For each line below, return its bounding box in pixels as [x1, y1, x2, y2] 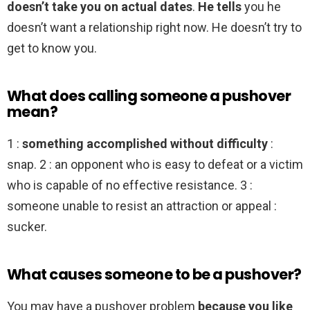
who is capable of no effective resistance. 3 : [7, 178, 253, 193]
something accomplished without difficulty [22, 136, 268, 152]
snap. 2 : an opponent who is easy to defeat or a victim [7, 157, 303, 172]
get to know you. [7, 41, 97, 56]
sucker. [7, 219, 47, 235]
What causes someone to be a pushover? [7, 264, 302, 285]
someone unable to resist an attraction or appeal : [7, 199, 277, 214]
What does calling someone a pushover [7, 86, 291, 107]
